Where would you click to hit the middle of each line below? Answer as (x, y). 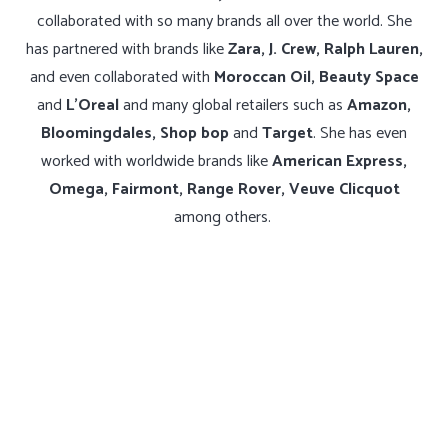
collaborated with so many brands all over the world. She (224, 22)
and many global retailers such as (233, 106)
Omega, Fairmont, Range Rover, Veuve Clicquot (224, 190)
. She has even (360, 134)
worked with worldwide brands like (156, 162)
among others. (224, 218)
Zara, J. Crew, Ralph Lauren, (325, 50)
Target (287, 134)
